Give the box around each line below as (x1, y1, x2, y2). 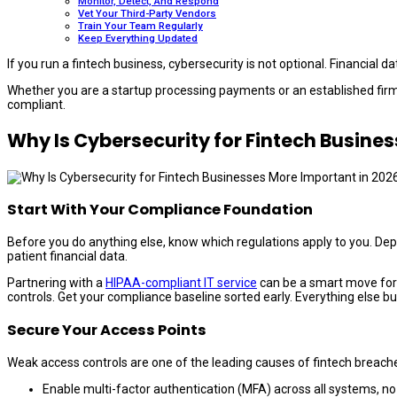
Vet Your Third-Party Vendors (78, 6, 216, 19)
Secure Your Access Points (7, 319, 206, 340)
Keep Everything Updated (78, 31, 198, 44)
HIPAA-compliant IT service (105, 276, 257, 291)
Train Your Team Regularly (78, 19, 203, 32)
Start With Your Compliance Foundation (7, 199, 313, 221)
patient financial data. (7, 249, 128, 264)
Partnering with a (7, 276, 105, 291)
